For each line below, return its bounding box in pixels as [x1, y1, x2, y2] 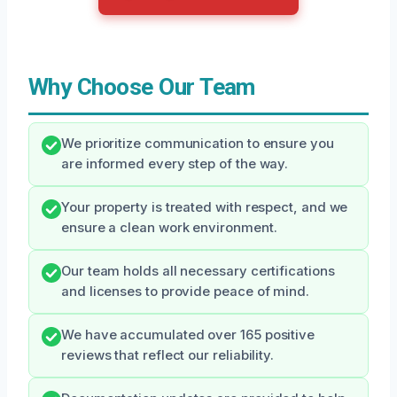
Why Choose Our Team [28, 74, 255, 101]
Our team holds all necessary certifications [61, 263, 335, 280]
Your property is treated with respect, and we [61, 199, 348, 216]
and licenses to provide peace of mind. [61, 284, 309, 300]
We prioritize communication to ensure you [61, 136, 334, 152]
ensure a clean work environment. [61, 220, 277, 237]
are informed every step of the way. [61, 156, 289, 173]
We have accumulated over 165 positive [61, 327, 315, 344]
